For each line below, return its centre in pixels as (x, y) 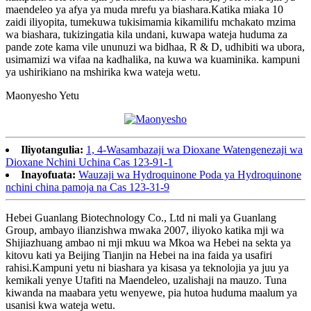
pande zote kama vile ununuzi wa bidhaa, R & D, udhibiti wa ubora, (155, 47)
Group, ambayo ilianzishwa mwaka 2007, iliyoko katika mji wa (145, 230)
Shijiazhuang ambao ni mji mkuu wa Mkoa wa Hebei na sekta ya (148, 242)
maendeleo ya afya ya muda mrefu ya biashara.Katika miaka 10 (144, 9)
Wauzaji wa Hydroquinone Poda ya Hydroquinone (190, 174)
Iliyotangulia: (52, 149)
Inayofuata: (48, 174)
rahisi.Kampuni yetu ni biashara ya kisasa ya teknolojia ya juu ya (147, 267)
